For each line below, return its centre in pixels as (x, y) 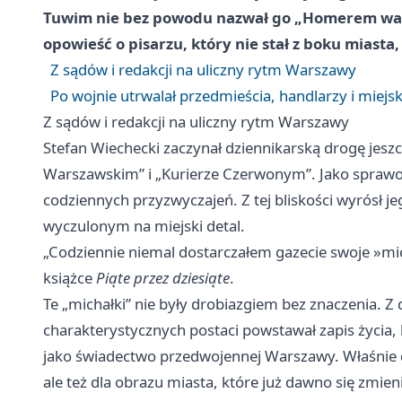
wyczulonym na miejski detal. (144, 226)
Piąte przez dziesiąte (163, 278)
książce (70, 278)
